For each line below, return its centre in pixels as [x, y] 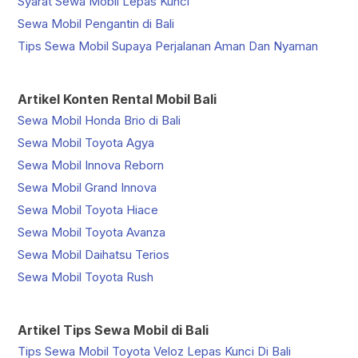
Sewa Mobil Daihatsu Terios [93, 255]
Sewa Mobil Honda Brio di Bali [99, 120]
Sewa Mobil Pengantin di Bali [96, 24]
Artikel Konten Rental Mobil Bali [117, 99]
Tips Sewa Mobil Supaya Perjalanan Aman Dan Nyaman [168, 46]
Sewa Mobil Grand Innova [87, 187]
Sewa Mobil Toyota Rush [86, 277]
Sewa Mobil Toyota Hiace [88, 210]
